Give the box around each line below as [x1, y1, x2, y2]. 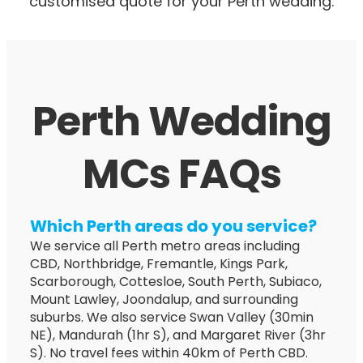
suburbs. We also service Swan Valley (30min [30, 307, 314, 327]
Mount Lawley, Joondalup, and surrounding [30, 289, 299, 309]
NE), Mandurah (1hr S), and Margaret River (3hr [30, 325, 327, 344]
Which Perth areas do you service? [30, 214, 318, 237]
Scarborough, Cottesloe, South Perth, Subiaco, [30, 271, 322, 291]
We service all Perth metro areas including [30, 236, 301, 255]
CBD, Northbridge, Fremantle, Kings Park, [30, 254, 288, 273]
